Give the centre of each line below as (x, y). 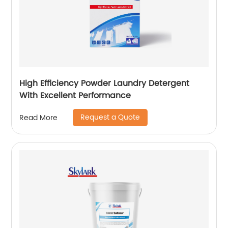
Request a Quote (110, 118)
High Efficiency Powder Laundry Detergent (105, 84)
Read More (39, 118)
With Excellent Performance (75, 96)
